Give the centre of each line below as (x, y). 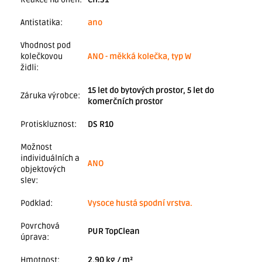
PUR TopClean (114, 231)
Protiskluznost (47, 124)
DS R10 (101, 124)
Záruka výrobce (49, 95)
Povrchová (40, 226)
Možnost (36, 147)
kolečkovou (42, 56)
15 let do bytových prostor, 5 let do (151, 90)
